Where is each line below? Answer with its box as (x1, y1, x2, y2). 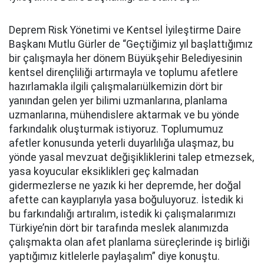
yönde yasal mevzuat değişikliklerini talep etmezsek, (9, 151, 254, 163)
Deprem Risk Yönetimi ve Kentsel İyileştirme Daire (9, 24, 241, 36)
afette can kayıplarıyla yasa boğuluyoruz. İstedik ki (9, 194, 243, 206)
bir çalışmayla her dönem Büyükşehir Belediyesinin (9, 52, 242, 64)
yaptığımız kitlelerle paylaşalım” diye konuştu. (9, 250, 220, 262)
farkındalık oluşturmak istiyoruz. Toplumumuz (9, 123, 223, 135)
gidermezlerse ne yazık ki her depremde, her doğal (9, 180, 241, 192)
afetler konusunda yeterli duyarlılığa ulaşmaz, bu (9, 137, 234, 149)
